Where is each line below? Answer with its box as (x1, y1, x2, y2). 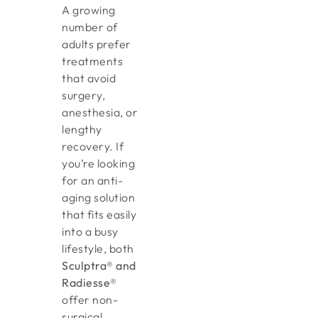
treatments (62, 53, 124, 68)
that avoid (62, 70, 116, 85)
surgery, (62, 87, 106, 102)
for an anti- (62, 172, 124, 187)
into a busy (62, 224, 119, 238)
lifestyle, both (62, 241, 134, 256)
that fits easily (62, 207, 137, 221)
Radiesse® (62, 275, 117, 290)
